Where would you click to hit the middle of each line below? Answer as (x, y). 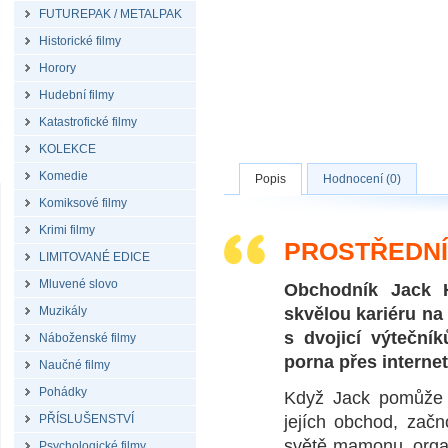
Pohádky (63, 392)
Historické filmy (80, 41)
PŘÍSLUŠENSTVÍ (86, 419)
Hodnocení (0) (362, 179)
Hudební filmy (76, 95)
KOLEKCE (67, 149)
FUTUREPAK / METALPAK (110, 14)
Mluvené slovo (78, 284)
